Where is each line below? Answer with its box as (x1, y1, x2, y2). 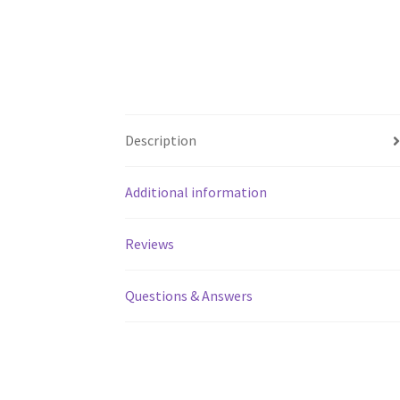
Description (125, 131, 197, 150)
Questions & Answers (125, 287, 254, 305)
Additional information (125, 183, 268, 202)
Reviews (125, 235, 175, 254)
